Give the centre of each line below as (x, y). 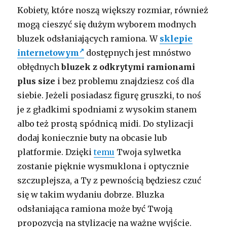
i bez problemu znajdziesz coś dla (125, 81)
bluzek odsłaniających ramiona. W (89, 38)
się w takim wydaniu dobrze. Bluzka (91, 194)
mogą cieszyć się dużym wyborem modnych (107, 24)
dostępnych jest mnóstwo (138, 52)
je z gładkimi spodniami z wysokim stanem (107, 109)
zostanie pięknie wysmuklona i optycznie (103, 166)
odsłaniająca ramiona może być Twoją (95, 209)
